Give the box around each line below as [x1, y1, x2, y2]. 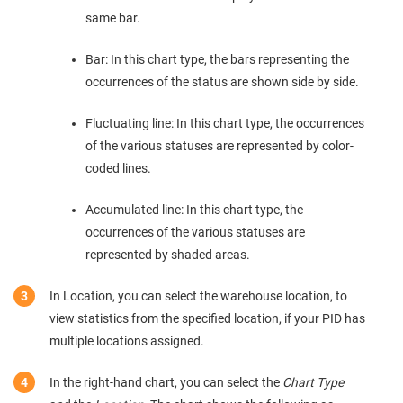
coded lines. [85, 161, 151, 176]
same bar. [85, 11, 140, 26]
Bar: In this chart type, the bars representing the [85, 52, 349, 67]
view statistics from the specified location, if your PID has [49, 311, 365, 327]
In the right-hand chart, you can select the [49, 375, 282, 390]
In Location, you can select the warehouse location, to [49, 289, 347, 304]
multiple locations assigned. [49, 334, 204, 349]
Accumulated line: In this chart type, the [85, 202, 303, 218]
